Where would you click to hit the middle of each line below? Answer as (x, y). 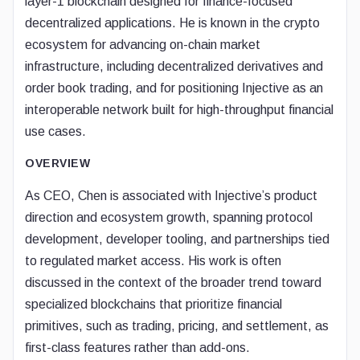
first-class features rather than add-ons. (137, 348)
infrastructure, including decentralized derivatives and (174, 66)
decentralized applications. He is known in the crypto (172, 23)
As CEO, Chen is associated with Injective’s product (171, 196)
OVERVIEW (57, 163)
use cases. (55, 131)
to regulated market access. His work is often (153, 261)
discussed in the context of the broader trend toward (173, 282)
